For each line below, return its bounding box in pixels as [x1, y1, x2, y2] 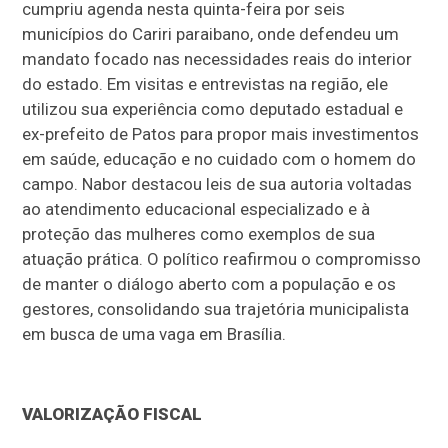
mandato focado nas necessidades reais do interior [22, 48, 413, 69]
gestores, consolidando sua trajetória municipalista [22, 298, 410, 319]
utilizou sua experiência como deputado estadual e [22, 98, 404, 119]
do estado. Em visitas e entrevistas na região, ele [22, 73, 389, 94]
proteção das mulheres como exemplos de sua [22, 223, 376, 244]
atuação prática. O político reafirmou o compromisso [22, 248, 422, 269]
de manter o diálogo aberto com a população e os [22, 273, 397, 294]
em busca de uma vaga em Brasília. [22, 323, 287, 344]
